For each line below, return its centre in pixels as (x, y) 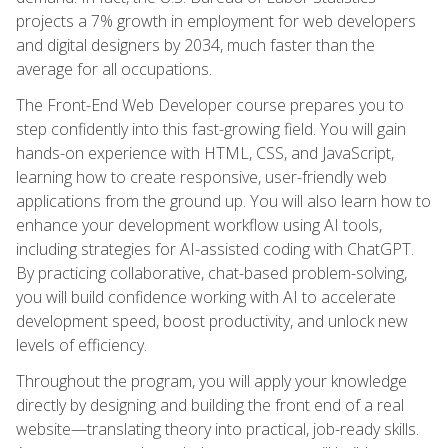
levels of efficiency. (81, 344)
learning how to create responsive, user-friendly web (201, 176)
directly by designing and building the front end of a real (210, 404)
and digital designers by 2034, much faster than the (195, 44)
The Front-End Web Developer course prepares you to (210, 104)
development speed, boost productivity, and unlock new (212, 320)
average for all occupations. (114, 68)
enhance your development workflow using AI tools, (199, 224)
